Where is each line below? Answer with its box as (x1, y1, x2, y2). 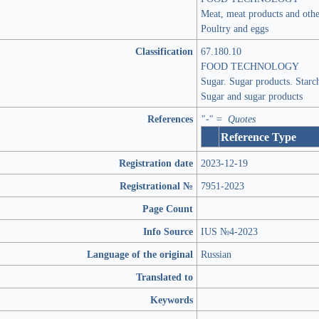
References (147, 112, 193, 125)
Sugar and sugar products (201, 89, 303, 103)
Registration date (119, 156, 193, 169)
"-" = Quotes (201, 112, 256, 125)
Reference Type (221, 129, 296, 145)
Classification (135, 44, 193, 58)
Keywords (150, 293, 193, 306)
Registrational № (120, 179, 193, 192)
